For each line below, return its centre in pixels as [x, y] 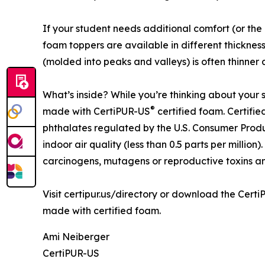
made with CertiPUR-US [96, 111]
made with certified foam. [102, 210]
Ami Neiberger [76, 236]
